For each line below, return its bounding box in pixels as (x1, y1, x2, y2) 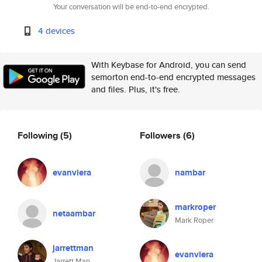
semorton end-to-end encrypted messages (91, 71, 256, 83)
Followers (140, 128, 183, 142)
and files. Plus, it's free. (91, 83, 180, 95)
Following (18, 128, 60, 142)
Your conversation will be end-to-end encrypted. (53, 1, 209, 12)
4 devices (38, 25, 75, 37)
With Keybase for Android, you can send (91, 58, 246, 71)
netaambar (53, 207, 95, 220)
